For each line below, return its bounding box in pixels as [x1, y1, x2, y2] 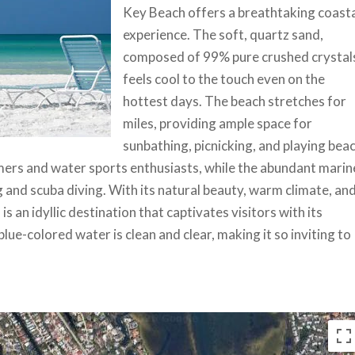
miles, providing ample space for [123, 114, 313, 132]
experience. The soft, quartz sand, [123, 25, 324, 43]
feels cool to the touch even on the [123, 70, 326, 87]
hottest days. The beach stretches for [123, 92, 347, 109]
